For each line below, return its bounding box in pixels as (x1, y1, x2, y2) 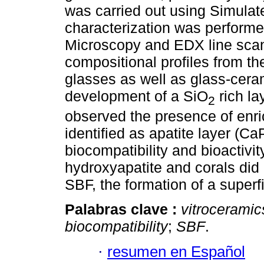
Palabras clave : (65, 201, 181, 218)
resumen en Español (107, 243, 245, 260)
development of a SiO (65, 88, 208, 105)
